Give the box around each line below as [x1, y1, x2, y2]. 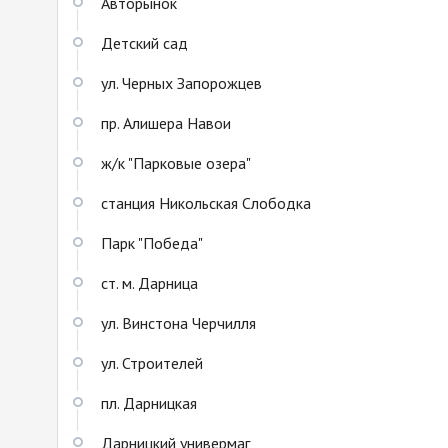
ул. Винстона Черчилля [101, 313, 256, 334]
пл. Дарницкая [101, 393, 197, 414]
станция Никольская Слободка [101, 193, 311, 214]
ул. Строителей [101, 353, 203, 374]
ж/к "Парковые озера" [101, 153, 251, 174]
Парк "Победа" [101, 233, 203, 254]
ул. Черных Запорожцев [101, 73, 262, 94]
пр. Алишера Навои [101, 113, 231, 134]
